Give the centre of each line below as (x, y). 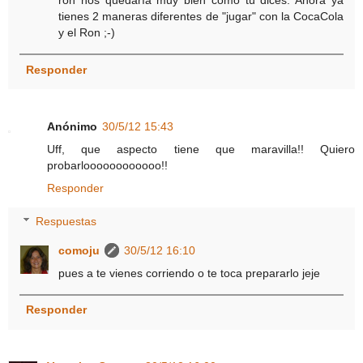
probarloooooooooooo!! (107, 165)
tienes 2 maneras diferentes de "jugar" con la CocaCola (201, 17)
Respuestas (66, 222)
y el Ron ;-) (87, 33)
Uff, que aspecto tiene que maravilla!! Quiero (201, 149)
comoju (79, 251)
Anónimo (72, 126)
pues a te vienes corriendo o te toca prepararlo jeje (190, 273)
